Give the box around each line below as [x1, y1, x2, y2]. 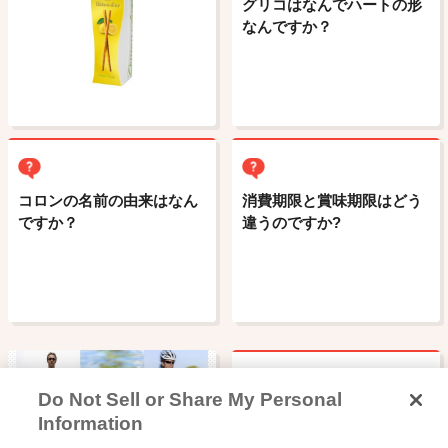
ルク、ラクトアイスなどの [242, 425, 422, 443]
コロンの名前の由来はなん [18, 191, 198, 209]
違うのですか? [242, 213, 341, 231]
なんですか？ [242, 17, 332, 35]
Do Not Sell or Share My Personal [38, 389, 343, 410]
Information [38, 413, 144, 434]
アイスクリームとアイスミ [242, 403, 422, 421]
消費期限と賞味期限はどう [242, 191, 422, 209]
